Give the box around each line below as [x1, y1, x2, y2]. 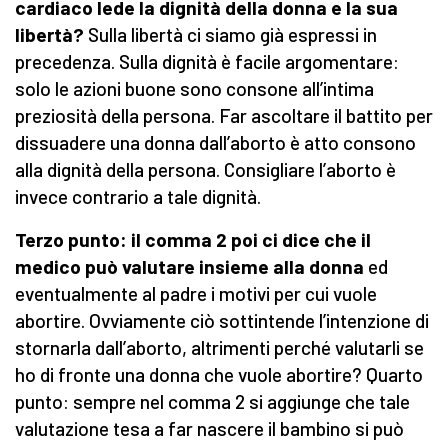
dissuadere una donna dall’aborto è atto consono [15, 131, 416, 155]
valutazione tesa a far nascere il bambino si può [15, 417, 404, 441]
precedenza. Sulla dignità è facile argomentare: [15, 50, 399, 74]
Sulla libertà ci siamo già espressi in [84, 23, 377, 47]
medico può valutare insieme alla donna [15, 255, 364, 279]
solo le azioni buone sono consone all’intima [15, 77, 374, 101]
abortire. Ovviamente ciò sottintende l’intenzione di [15, 309, 429, 333]
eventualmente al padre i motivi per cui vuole [15, 282, 377, 306]
